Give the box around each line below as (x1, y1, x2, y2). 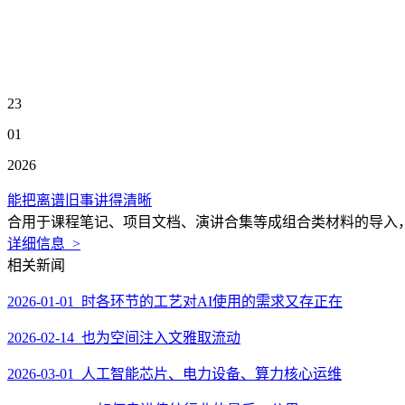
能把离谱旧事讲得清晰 (7, 193, 152, 208)
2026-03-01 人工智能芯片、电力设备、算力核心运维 (7, 366, 342, 381)
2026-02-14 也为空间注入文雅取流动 (7, 330, 240, 345)
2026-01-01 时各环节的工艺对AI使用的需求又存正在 (7, 294, 343, 309)
